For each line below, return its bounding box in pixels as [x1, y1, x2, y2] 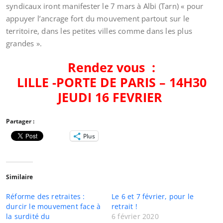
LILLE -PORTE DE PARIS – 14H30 [16, 74, 207, 91]
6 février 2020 [111, 212, 159, 221]
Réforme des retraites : [6, 192, 85, 201]
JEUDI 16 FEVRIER [57, 89, 166, 106]
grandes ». [6, 38, 42, 48]
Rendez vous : [68, 59, 155, 76]
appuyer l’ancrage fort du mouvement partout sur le [6, 13, 190, 23]
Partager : [6, 117, 34, 125]
